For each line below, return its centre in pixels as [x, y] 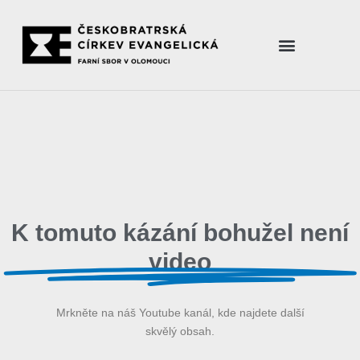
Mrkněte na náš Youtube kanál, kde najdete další [180, 312]
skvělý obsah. [180, 331]
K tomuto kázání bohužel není [180, 232]
